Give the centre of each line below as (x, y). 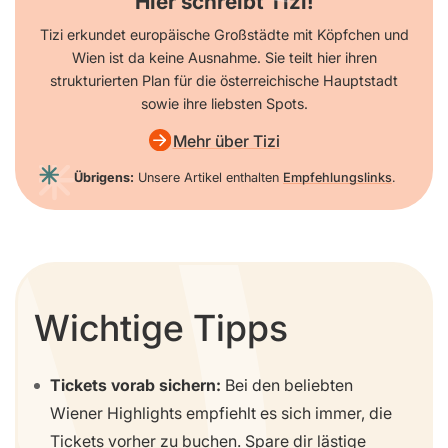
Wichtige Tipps (161, 328)
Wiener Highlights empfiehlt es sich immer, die (221, 413)
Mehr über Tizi (226, 140)
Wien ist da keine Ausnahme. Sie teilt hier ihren (224, 57)
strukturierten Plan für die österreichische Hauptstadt (224, 80)
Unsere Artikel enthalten (208, 177)
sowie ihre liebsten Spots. (224, 103)
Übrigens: (104, 177)
